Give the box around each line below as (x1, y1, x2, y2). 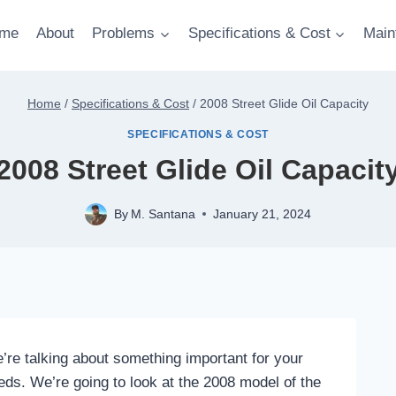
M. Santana (131, 207, 196, 221)
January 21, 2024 (213, 207, 312, 221)
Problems (92, 25, 156, 42)
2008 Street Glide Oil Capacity (200, 95, 369, 110)
